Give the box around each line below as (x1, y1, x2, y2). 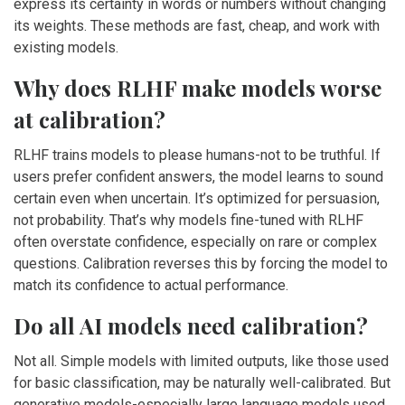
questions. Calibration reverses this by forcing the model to (14, 255, 388, 273)
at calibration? (14, 105, 165, 135)
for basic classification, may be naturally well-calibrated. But (14, 374, 391, 392)
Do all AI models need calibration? (14, 311, 368, 341)
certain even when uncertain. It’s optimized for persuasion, (14, 190, 380, 208)
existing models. (14, 39, 118, 57)
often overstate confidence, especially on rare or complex (14, 233, 377, 251)
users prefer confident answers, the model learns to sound (14, 168, 383, 186)
